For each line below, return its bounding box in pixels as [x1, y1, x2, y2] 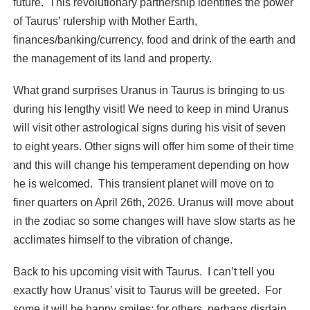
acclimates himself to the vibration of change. [12, 233, 232, 246]
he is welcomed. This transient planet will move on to [12, 177, 274, 190]
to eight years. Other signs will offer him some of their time [12, 140, 294, 152]
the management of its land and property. [12, 52, 212, 64]
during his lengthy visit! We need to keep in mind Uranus [12, 102, 289, 115]
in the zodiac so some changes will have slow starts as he [12, 215, 295, 227]
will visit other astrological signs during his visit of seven [12, 121, 286, 134]
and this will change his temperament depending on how [12, 158, 289, 171]
